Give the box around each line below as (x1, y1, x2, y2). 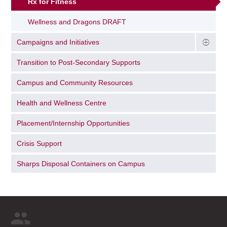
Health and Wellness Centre (17, 98, 107, 107)
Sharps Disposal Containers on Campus (17, 159, 145, 168)
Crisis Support (17, 139, 62, 147)
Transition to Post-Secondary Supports (17, 58, 141, 67)
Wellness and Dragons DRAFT (28, 18, 127, 26)
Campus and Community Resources (17, 79, 133, 87)
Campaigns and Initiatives (17, 38, 100, 47)
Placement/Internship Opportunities (17, 119, 130, 127)
